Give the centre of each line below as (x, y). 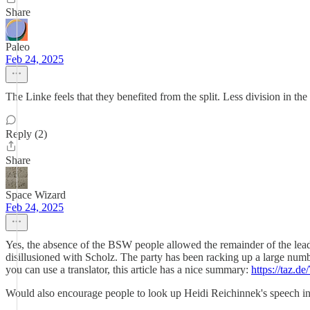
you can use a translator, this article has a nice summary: (128, 270)
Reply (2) (26, 134)
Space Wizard (36, 195)
